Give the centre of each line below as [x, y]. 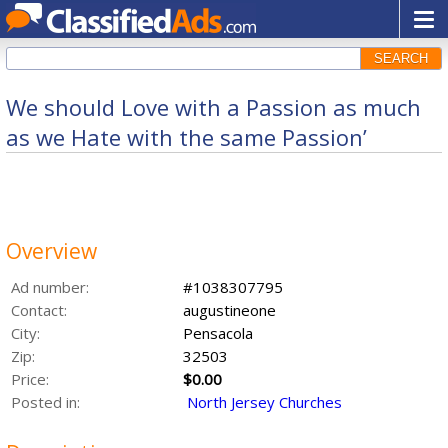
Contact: [39, 310]
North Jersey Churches [264, 402]
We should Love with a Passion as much [213, 107]
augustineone [229, 310]
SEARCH [401, 58]
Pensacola [217, 333]
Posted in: [45, 402]
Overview [51, 251]
